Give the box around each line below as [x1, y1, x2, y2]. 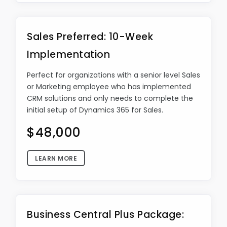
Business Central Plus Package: [27, 208, 184, 221]
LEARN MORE [35, 154, 77, 163]
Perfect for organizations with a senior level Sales [27, 70, 200, 80]
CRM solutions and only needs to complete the [27, 93, 193, 103]
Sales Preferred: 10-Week [27, 30, 153, 44]
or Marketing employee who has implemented [27, 82, 191, 92]
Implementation [27, 48, 110, 61]
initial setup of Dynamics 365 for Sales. [27, 105, 163, 115]
